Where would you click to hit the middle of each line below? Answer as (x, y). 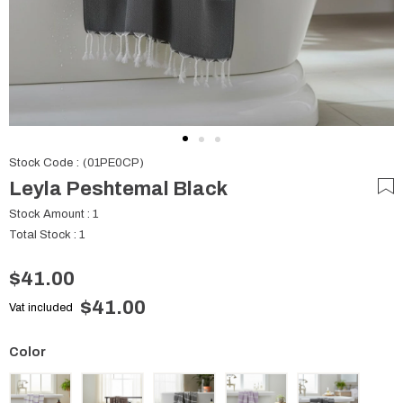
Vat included (41, 308)
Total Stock (40, 235)
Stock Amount (47, 214)
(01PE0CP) (113, 163)
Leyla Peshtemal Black (118, 189)
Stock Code (41, 163)
